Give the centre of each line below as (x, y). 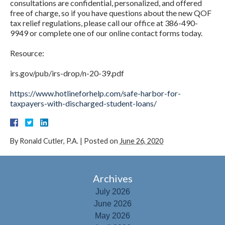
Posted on (102, 141)
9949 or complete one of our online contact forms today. (106, 33)
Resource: (27, 53)
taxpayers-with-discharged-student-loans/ (83, 103)
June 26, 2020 (141, 141)
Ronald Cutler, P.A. (49, 141)
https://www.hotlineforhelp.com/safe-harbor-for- (95, 93)
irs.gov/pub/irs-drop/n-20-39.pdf (67, 73)
